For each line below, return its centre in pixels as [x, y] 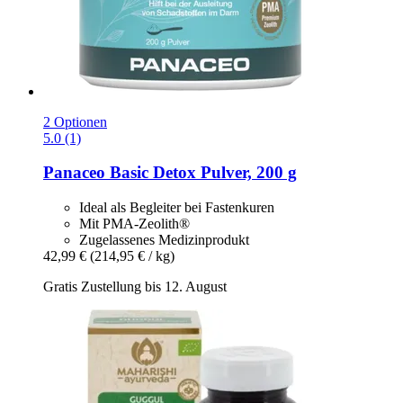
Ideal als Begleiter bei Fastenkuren [177, 207]
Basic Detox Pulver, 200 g [201, 173]
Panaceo [74, 173]
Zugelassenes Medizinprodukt [164, 239]
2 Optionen [75, 121]
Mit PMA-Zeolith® [134, 223]
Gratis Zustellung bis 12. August [135, 286]
